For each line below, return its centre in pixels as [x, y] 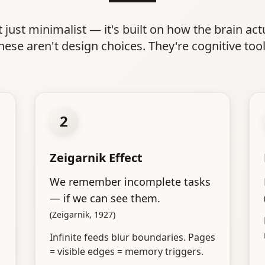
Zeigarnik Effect [96, 158]
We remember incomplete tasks [130, 182]
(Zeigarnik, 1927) [82, 215]
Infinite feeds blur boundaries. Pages [132, 237]
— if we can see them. [105, 198]
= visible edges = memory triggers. [126, 252]
